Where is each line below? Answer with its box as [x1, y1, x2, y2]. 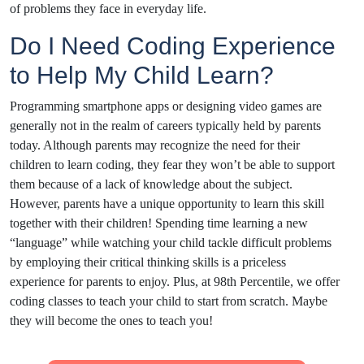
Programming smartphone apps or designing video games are [10, 98, 322, 113]
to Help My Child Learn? [10, 61, 274, 89]
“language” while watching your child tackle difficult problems [10, 235, 331, 249]
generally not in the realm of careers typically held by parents [10, 118, 321, 132]
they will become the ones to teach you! [10, 313, 213, 327]
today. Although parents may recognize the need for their [10, 137, 300, 152]
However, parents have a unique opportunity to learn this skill [10, 196, 324, 210]
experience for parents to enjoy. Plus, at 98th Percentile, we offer [10, 274, 340, 288]
